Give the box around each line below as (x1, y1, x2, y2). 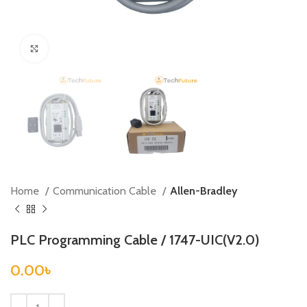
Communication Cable (53, 184, 159, 198)
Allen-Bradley (170, 184, 237, 198)
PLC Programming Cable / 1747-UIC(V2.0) (10, 232, 260, 249)
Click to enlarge (48, 43, 109, 54)
